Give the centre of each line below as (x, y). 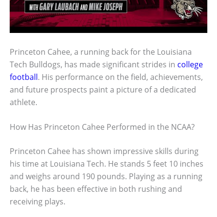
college (190, 64)
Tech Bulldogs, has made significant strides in (93, 64)
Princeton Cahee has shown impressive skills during (104, 151)
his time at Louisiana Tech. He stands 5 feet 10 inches (107, 164)
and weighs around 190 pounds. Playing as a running (106, 177)
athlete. (23, 102)
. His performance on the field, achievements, (120, 77)
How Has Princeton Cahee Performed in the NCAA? (102, 127)
